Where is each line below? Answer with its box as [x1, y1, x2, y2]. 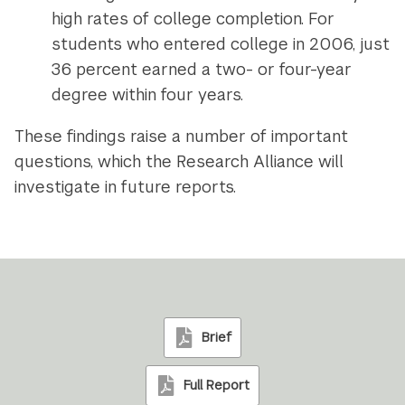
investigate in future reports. [14, 176, 237, 198]
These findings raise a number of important [14, 126, 349, 147]
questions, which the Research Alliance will [14, 151, 344, 173]
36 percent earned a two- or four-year [51, 59, 352, 80]
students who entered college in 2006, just [51, 33, 390, 55]
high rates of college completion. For [51, 8, 334, 30]
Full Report [184, 377, 250, 394]
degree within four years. [51, 84, 243, 106]
